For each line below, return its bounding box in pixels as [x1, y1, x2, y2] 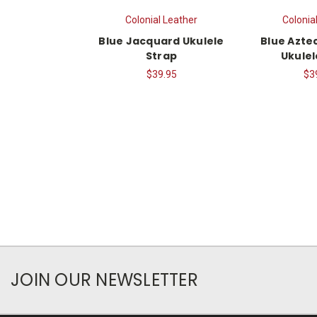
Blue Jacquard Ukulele [98, 33, 224, 48]
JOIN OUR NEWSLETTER [11, 267, 198, 292]
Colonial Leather [125, 13, 197, 25]
